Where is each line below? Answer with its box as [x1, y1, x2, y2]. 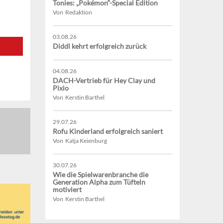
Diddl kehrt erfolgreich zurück [53, 42, 146, 51]
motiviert [53, 185, 82, 194]
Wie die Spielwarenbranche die [53, 170, 148, 179]
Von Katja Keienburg [53, 137, 107, 145]
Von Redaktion [53, 8, 92, 16]
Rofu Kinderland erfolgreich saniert [53, 127, 163, 136]
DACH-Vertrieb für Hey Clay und [53, 76, 155, 85]
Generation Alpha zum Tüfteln [53, 178, 145, 187]
